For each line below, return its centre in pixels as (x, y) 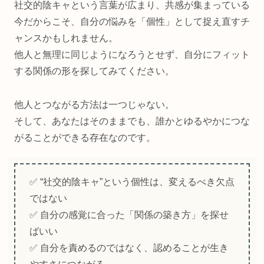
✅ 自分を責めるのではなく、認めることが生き (129, 247)
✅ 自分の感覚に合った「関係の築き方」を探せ (129, 214)
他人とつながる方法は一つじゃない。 (94, 105)
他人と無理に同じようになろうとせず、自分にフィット (132, 55)
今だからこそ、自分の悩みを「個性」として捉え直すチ (132, 22)
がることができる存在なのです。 (85, 138)
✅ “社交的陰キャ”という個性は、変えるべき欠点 (132, 181)
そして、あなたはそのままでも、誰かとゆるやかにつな (132, 121)
